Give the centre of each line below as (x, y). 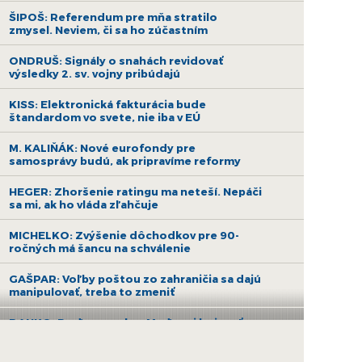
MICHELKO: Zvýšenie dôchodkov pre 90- (124, 235)
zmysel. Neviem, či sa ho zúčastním (109, 30)
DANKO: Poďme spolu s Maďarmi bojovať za (134, 322)
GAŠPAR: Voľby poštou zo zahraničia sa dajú (135, 279)
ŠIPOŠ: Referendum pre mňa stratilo (114, 17)
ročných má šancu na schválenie (100, 248)
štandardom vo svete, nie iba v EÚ (105, 117)
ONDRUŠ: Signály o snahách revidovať (116, 61)
